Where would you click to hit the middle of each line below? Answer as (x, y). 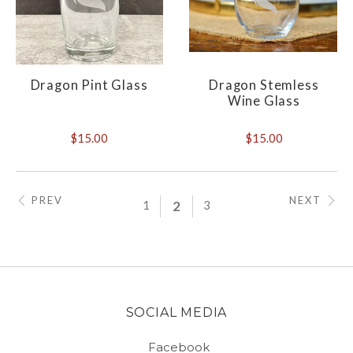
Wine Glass (264, 101)
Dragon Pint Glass (89, 85)
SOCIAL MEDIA (176, 313)
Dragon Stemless (264, 85)
